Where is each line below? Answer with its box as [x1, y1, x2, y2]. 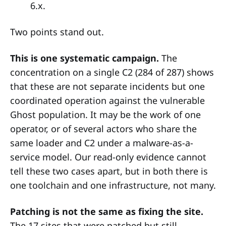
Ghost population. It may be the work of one [10, 108, 201, 121]
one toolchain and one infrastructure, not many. [10, 179, 216, 191]
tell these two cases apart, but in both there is [10, 164, 208, 177]
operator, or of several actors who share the [10, 122, 197, 135]
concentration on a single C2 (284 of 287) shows [10, 66, 214, 78]
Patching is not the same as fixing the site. [10, 205, 203, 217]
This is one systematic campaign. [10, 51, 159, 64]
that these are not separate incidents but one [10, 80, 205, 92]
